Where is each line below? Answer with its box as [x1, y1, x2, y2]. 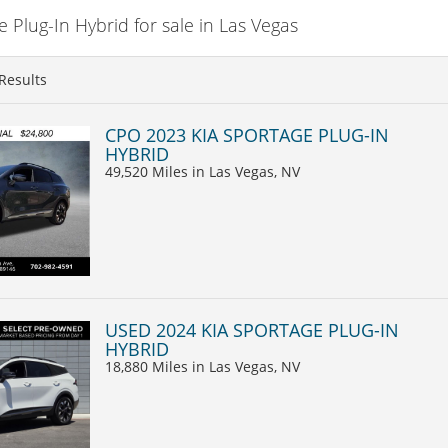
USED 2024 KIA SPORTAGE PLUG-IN [105, 317, 399, 342]
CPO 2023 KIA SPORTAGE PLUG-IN [105, 122, 389, 147]
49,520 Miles [105, 161, 192, 181]
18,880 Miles [105, 356, 192, 376]
